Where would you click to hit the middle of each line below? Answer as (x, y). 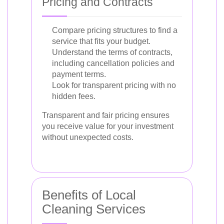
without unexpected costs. (88, 137)
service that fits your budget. (101, 41)
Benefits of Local (89, 195)
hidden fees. (74, 96)
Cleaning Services (94, 209)
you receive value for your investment (108, 126)
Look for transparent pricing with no (114, 85)
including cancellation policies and (113, 63)
